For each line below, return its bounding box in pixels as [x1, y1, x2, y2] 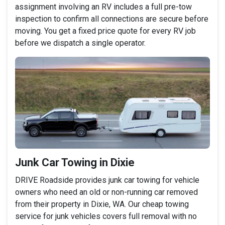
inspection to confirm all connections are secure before [15, 14, 208, 24]
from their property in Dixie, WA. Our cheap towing [15, 199, 189, 209]
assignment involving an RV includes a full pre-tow [15, 2, 192, 12]
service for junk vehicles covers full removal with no [15, 211, 197, 221]
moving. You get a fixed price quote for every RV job [15, 26, 196, 36]
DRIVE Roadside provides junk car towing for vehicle [15, 175, 199, 185]
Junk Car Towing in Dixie [15, 156, 135, 169]
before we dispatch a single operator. [15, 38, 146, 48]
